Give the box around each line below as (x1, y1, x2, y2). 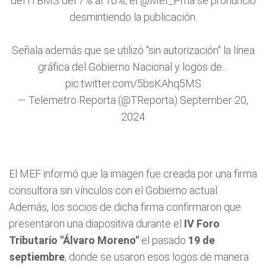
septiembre (9, 251, 65, 263)
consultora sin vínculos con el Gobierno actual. (9, 184, 219, 197)
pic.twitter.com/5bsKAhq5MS (65, 77, 201, 90)
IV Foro (184, 217, 220, 230)
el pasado (139, 234, 188, 246)
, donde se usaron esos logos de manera (65, 251, 249, 263)
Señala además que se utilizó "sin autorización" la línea (11, 44, 255, 56)
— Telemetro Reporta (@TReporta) (18, 94, 180, 106)
